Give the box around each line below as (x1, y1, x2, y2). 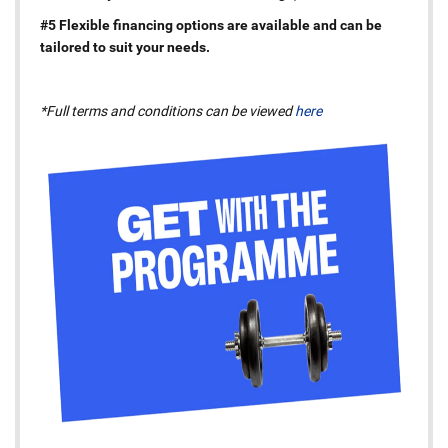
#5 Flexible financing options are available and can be (40, 16, 382, 33)
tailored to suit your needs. (40, 38, 210, 55)
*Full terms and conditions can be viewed (40, 102, 295, 119)
